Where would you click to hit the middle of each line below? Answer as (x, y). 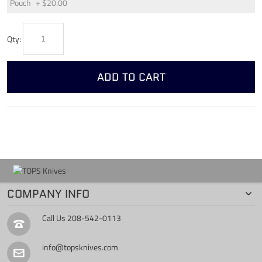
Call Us (55, 218)
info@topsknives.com (80, 247)
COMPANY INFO (48, 194)
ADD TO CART (131, 77)
